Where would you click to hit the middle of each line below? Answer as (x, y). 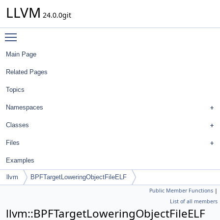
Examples (20, 160)
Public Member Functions (181, 191)
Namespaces (25, 107)
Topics (15, 90)
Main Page (21, 54)
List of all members (194, 201)
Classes (17, 125)
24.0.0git (56, 15)
